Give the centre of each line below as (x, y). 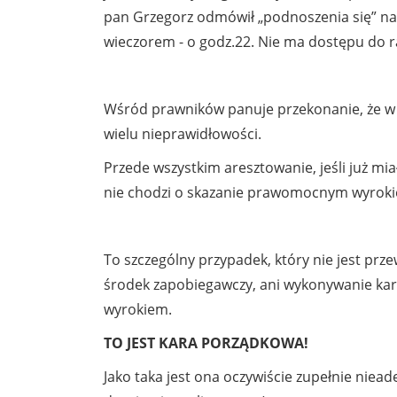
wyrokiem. (138, 309)
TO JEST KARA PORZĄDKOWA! (206, 343)
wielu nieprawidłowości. (183, 133)
